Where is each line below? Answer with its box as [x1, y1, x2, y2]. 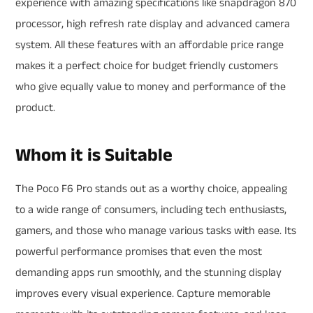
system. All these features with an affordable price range [15, 36, 284, 53]
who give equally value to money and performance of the [15, 78, 286, 95]
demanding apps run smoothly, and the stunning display [15, 264, 282, 281]
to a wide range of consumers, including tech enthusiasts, [15, 201, 286, 218]
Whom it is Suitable [15, 142, 173, 168]
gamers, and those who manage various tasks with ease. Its [15, 222, 296, 239]
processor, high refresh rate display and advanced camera [15, 15, 290, 32]
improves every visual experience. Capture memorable [15, 285, 270, 302]
